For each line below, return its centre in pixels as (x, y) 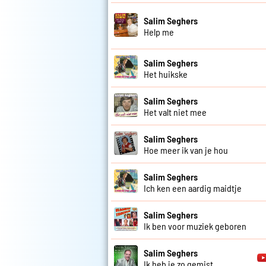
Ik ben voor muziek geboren (195, 226)
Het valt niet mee (175, 112)
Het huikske (166, 74)
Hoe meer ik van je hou (186, 150)
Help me (159, 31)
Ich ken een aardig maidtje (193, 188)
